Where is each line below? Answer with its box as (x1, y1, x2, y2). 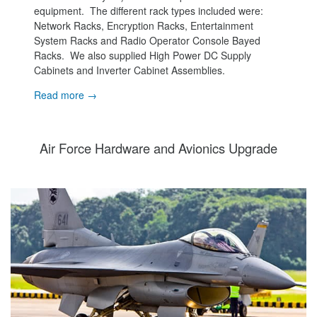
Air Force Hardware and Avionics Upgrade (40, 138, 277, 157)
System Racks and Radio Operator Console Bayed (34, 33, 261, 47)
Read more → (34, 87, 98, 102)
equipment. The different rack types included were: (34, 3, 264, 18)
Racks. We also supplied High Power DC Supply (34, 47, 252, 62)
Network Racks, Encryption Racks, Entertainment (34, 18, 254, 33)
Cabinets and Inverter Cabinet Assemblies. (34, 62, 226, 77)
